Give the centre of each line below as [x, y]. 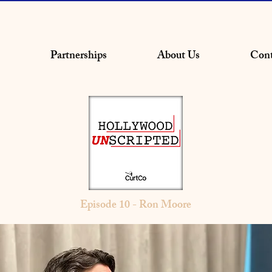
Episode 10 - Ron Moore [136, 206]
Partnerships [78, 56]
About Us [178, 56]
